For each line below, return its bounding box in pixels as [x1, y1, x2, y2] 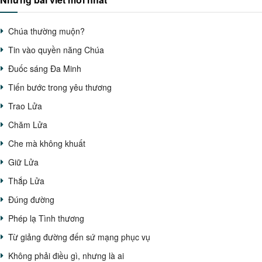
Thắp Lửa [8, 175, 44, 187]
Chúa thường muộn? [8, 25, 85, 37]
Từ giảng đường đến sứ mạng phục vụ [8, 231, 150, 243]
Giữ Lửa [8, 156, 39, 168]
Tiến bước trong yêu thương [8, 81, 112, 94]
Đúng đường [8, 194, 54, 206]
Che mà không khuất [8, 137, 85, 150]
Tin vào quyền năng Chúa [8, 44, 104, 56]
